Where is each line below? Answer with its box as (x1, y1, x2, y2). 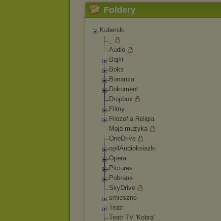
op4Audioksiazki (109, 145, 156, 152)
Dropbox (109, 95, 133, 103)
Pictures (109, 164, 133, 172)
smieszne (109, 194, 137, 201)
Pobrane (109, 174, 133, 182)
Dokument (109, 85, 138, 93)
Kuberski (100, 26, 125, 34)
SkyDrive (109, 184, 135, 191)
